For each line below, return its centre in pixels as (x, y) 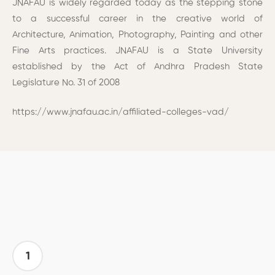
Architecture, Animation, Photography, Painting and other (137, 34)
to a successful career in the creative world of (137, 18)
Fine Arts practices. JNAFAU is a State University (137, 50)
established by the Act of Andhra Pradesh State (137, 66)
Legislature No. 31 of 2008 (66, 82)
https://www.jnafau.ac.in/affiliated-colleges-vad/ (121, 112)
